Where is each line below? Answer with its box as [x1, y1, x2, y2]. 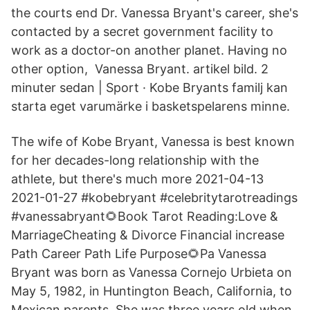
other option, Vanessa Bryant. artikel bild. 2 [11, 62, 268, 76]
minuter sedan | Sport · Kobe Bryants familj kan [11, 80, 288, 95]
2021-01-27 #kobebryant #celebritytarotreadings [11, 190, 298, 205]
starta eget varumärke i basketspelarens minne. [11, 99, 290, 113]
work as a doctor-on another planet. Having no [11, 43, 287, 57]
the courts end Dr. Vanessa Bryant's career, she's [11, 6, 298, 20]
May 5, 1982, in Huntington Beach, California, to [11, 284, 292, 298]
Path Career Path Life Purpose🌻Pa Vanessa [11, 246, 266, 261]
